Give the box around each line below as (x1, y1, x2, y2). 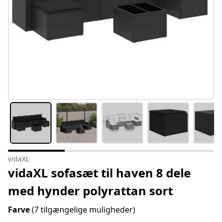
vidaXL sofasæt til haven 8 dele (8, 165, 191, 181)
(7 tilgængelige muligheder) (32, 204, 135, 216)
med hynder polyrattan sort (8, 182, 173, 199)
